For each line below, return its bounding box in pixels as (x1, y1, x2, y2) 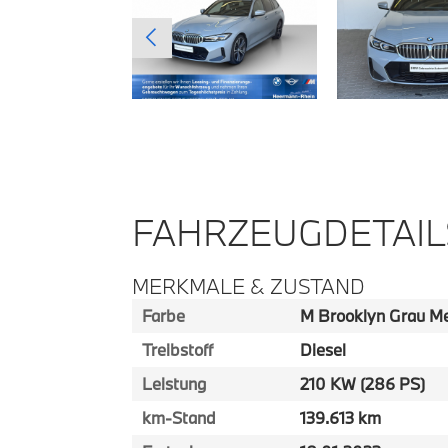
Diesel (299, 339, 346, 360)
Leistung (142, 373, 206, 394)
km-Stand (142, 407, 216, 428)
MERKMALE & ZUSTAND (132, 272, 365, 300)
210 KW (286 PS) (299, 373, 425, 394)
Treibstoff (142, 339, 213, 360)
